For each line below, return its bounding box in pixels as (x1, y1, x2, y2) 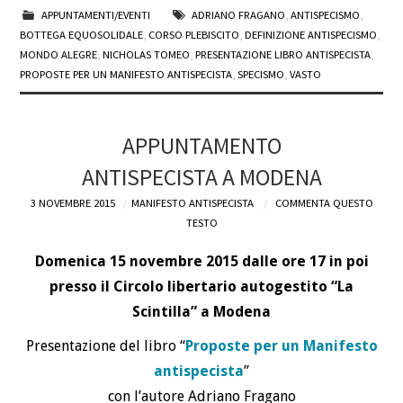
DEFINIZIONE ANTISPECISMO (245, 28, 378, 42)
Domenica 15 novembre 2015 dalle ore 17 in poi (34, 252, 369, 270)
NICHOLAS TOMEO (103, 48, 191, 62)
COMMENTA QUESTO (274, 196, 373, 210)
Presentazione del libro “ (25, 336, 185, 354)
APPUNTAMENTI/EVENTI (40, 8, 150, 22)
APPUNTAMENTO (121, 131, 282, 161)
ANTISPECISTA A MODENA (81, 163, 322, 193)
